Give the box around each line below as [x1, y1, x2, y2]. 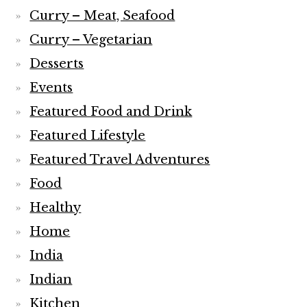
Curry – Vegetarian [29, 32, 153, 47]
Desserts [29, 56, 84, 71]
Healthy [29, 200, 82, 215]
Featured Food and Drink [29, 104, 193, 119]
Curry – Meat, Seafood [29, 8, 175, 23]
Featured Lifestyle [29, 128, 146, 143]
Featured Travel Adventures [29, 152, 210, 167]
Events [29, 80, 73, 95]
